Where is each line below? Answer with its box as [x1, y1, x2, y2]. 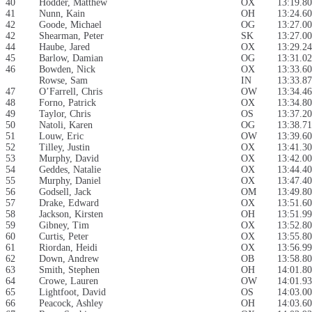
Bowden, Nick [39, 64, 95, 75]
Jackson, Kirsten [39, 209, 103, 220]
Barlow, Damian [39, 53, 103, 64]
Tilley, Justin [39, 142, 90, 153]
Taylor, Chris [39, 109, 91, 120]
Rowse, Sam [39, 75, 88, 86]
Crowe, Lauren [39, 276, 98, 287]
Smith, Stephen [39, 265, 100, 276]
